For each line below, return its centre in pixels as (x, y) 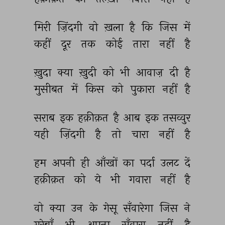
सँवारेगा (140, 208)
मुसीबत (50, 89)
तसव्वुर (178, 118)
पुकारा (144, 89)
